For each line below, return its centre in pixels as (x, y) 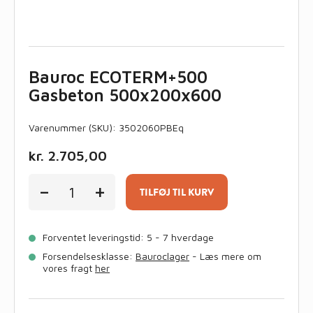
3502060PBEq (151, 128)
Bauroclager (162, 256)
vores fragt (69, 268)
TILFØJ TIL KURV (176, 192)
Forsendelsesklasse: (89, 256)
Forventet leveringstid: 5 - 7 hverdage (128, 238)
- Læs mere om (225, 256)
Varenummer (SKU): (74, 128)
